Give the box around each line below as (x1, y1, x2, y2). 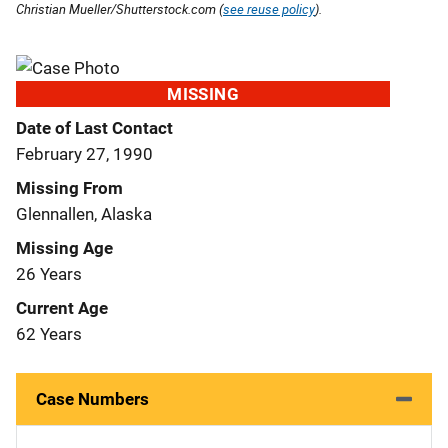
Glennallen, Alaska (16, 203, 152, 224)
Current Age (16, 297, 108, 318)
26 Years (16, 263, 82, 284)
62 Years (16, 323, 82, 344)
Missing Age (16, 237, 113, 258)
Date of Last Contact (16, 117, 173, 138)
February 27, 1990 (16, 143, 153, 164)
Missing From (16, 177, 123, 198)
